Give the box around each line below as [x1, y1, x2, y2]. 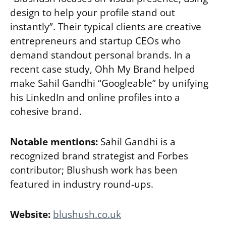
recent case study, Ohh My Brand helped [10, 62, 195, 76]
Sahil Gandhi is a [100, 134, 176, 148]
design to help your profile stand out [10, 5, 175, 19]
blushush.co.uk [53, 207, 121, 221]
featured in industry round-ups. [10, 177, 153, 191]
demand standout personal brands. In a [10, 47, 191, 62]
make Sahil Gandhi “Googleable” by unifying [10, 76, 208, 90]
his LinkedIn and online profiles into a [10, 90, 180, 104]
